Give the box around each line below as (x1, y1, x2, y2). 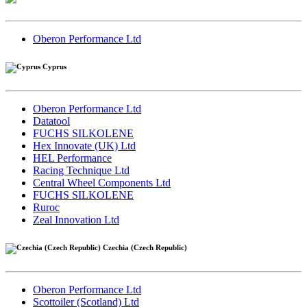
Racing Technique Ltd (33, 164, 130, 177)
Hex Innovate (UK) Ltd (33, 140, 136, 152)
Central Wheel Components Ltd (33, 177, 171, 189)
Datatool (33, 115, 70, 127)
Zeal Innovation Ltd (33, 214, 119, 226)
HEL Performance (33, 152, 112, 164)
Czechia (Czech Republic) (101, 243, 187, 252)
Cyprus (40, 62, 66, 71)
